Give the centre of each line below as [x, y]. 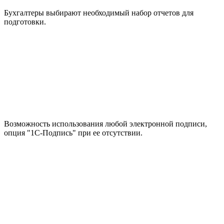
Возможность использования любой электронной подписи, [105, 123]
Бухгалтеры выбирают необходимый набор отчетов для [99, 12]
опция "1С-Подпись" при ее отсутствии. [73, 132]
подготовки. [25, 21]
